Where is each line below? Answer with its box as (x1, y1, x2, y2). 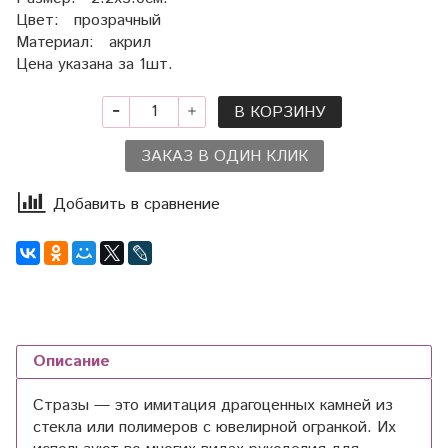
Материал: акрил (16, 30, 151, 54)
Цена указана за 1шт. (16, 52, 178, 76)
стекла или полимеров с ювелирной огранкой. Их (33, 416, 396, 440)
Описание (33, 350, 110, 374)
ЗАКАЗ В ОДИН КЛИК (140, 144, 308, 168)
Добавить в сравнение (53, 193, 220, 217)
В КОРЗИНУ (234, 100, 326, 124)
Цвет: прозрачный (16, 8, 161, 32)
